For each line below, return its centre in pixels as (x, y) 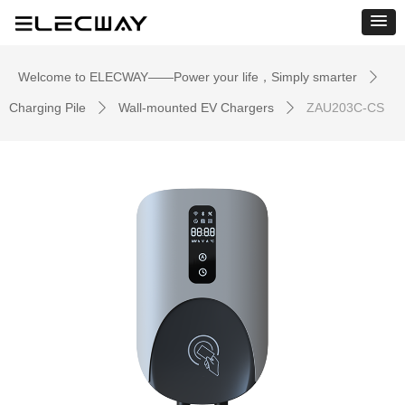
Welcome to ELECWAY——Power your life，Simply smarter (188, 77)
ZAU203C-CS (345, 108)
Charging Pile (47, 108)
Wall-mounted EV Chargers (196, 108)
